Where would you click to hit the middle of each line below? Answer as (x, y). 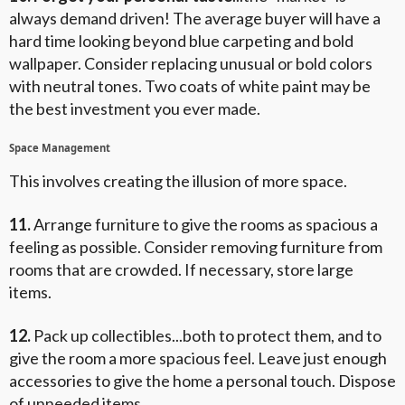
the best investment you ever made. (135, 109)
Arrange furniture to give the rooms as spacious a (204, 224)
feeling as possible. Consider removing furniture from (196, 246)
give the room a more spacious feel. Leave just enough (198, 358)
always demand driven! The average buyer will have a (195, 19)
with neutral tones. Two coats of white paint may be (190, 86)
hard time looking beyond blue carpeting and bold (181, 41)
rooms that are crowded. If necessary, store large (181, 269)
